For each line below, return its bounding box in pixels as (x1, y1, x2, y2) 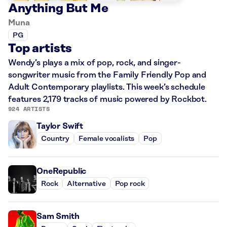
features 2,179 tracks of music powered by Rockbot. (8, 95, 207, 104)
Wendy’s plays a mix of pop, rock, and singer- (8, 58, 181, 68)
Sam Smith (36, 212, 80, 221)
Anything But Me (8, 2, 108, 16)
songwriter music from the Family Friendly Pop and (8, 70, 207, 80)
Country (41, 134, 69, 143)
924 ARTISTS (8, 104, 50, 113)
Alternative (67, 179, 106, 188)
